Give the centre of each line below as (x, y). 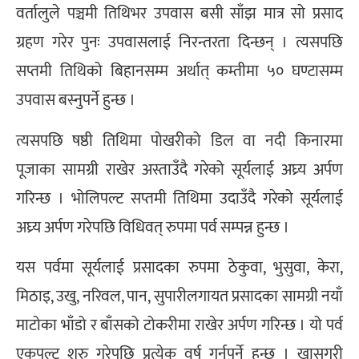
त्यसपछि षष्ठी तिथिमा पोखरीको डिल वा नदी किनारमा (179, 141)
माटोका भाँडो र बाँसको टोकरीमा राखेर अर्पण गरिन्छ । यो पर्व (179, 325)
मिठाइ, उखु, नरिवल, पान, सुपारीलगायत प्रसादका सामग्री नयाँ (179, 296)
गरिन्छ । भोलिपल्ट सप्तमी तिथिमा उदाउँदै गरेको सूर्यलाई (179, 198)
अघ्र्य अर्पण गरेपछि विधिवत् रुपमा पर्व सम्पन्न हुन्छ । (153, 227)
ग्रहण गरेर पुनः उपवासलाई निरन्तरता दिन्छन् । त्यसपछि (179, 43)
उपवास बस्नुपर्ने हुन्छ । (76, 101)
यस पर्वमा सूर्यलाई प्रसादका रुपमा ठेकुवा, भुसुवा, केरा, (179, 267)
